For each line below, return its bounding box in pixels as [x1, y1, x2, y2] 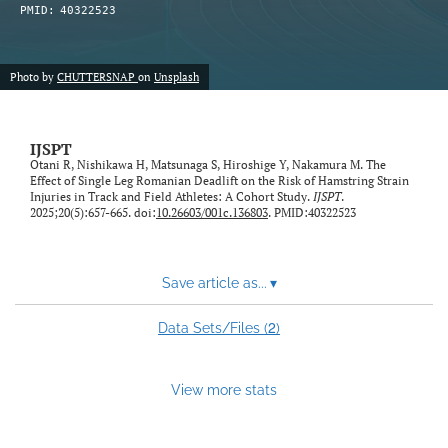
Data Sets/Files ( [158, 320, 268, 337]
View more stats [171, 381, 277, 399]
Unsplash [154, 70, 199, 85]
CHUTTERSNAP [57, 70, 138, 85]
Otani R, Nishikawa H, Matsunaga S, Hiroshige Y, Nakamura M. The [30, 157, 386, 173]
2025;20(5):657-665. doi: [30, 205, 156, 221]
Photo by [10, 70, 57, 85]
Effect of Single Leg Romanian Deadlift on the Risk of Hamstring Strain [30, 173, 409, 189]
